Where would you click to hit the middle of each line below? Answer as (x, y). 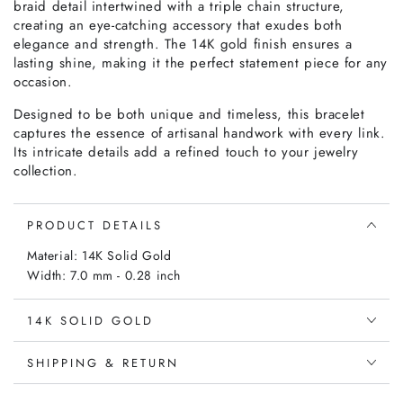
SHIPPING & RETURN (103, 363)
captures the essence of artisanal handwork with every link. (200, 134)
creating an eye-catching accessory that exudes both (178, 26)
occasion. (43, 82)
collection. (46, 171)
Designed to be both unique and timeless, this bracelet (189, 115)
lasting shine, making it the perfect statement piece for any (201, 63)
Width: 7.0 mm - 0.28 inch (104, 276)
